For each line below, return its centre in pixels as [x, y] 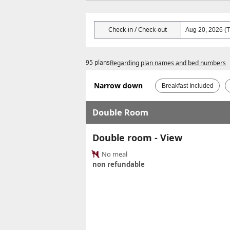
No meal [114, 154]
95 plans [98, 63]
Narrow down [118, 85]
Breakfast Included [187, 85]
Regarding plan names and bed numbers [168, 63]
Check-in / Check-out [138, 29]
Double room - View [137, 137]
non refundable [119, 164]
